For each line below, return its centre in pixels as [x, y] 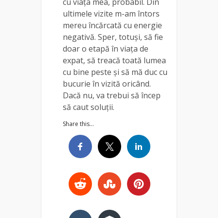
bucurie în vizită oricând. [107, 83]
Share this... [78, 124]
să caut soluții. [89, 107]
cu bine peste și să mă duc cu [115, 72]
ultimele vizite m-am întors [111, 13]
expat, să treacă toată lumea [114, 60]
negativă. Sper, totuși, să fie [113, 37]
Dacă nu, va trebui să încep [112, 95]
